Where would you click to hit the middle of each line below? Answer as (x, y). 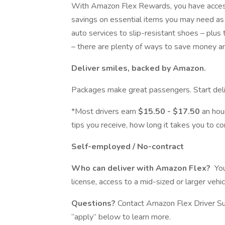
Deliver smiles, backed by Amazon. (139, 68)
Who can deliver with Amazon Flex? (142, 168)
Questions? (93, 203)
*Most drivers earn (105, 111)
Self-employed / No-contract (128, 147)
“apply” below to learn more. (121, 217)
